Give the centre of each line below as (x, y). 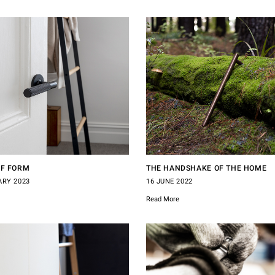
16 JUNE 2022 (169, 181)
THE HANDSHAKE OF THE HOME (206, 168)
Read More (162, 199)
